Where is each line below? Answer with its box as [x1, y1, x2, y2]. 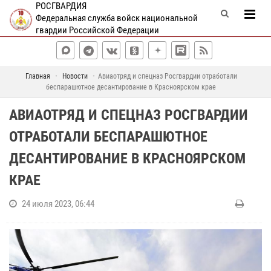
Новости [62, 72, 88, 80]
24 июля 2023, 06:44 [22, 198, 94, 209]
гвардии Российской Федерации [35, 25, 159, 36]
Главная [25, 72, 50, 80]
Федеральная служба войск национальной [35, 13, 198, 24]
